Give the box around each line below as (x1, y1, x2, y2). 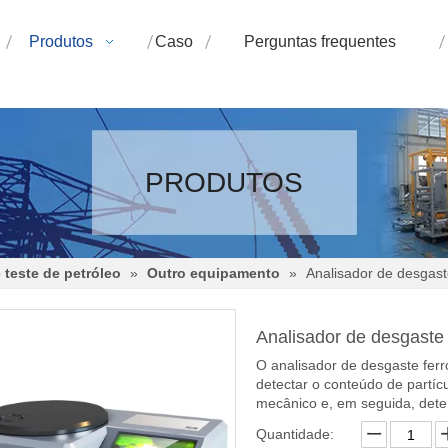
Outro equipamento (147, 265, 280, 281)
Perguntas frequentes (244, 33, 396, 50)
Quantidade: (256, 426, 334, 442)
